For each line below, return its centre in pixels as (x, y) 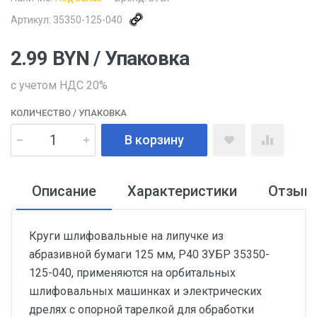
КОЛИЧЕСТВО (41, 113)
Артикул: (32, 20)
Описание (64, 191)
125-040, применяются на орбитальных (132, 273)
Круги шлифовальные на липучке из (126, 236)
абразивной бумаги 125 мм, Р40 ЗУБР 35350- (149, 254)
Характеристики (182, 191)
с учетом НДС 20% (59, 85)
